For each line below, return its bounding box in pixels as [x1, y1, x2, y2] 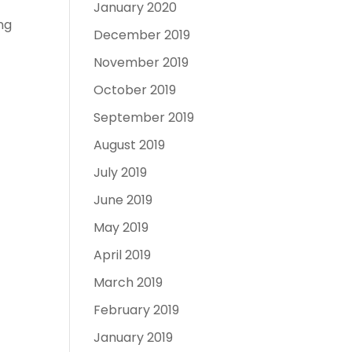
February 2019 [93, 301, 180, 319]
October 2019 [93, 81, 177, 99]
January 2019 [93, 328, 174, 346]
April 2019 [93, 246, 152, 264]
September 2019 [93, 108, 195, 126]
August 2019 [93, 136, 166, 154]
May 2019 [93, 218, 149, 236]
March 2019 [93, 273, 163, 291]
